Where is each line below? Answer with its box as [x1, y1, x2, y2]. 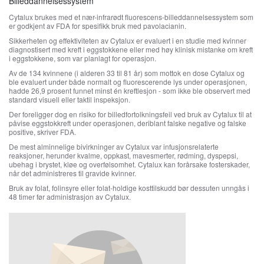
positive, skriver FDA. [9, 127, 78, 137]
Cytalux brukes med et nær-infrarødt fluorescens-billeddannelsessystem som [9, 12, 253, 22]
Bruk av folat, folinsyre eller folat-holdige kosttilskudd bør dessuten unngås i [9, 183, 249, 193]
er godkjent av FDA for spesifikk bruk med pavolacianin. [9, 21, 188, 31]
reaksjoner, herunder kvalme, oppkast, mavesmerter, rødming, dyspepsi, [9, 150, 238, 160]
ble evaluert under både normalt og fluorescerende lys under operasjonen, [9, 77, 247, 87]
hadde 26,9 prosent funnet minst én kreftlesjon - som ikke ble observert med [9, 85, 250, 95]
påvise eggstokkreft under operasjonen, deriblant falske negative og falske [9, 118, 246, 128]
